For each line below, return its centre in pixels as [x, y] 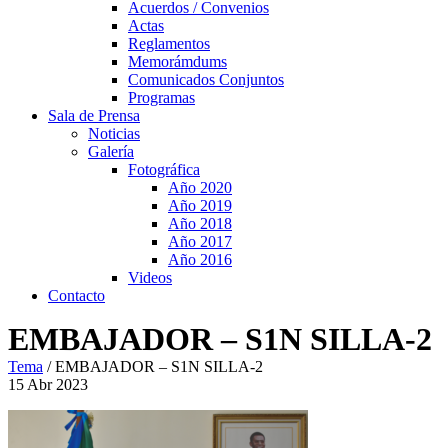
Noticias [114, 133]
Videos [150, 277]
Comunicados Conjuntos [206, 79]
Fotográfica [164, 169]
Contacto [76, 295]
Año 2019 [200, 205]
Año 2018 [200, 223]
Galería [111, 151]
